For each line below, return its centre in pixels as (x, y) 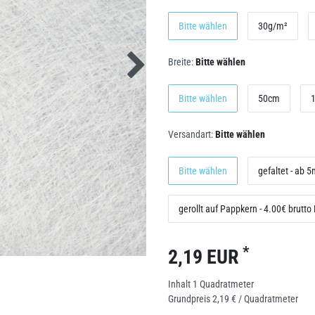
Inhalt (180, 284)
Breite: (181, 62)
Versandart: (191, 134)
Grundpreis (190, 299)
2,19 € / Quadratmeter (255, 299)
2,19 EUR (205, 257)
